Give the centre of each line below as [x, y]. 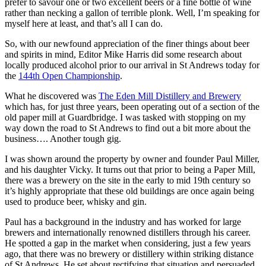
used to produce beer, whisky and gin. [76, 202]
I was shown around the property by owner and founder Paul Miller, [132, 159]
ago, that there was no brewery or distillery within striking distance [129, 254]
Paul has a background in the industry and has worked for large [123, 222]
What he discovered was [52, 96]
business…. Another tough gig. [63, 139]
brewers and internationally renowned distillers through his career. [128, 233]
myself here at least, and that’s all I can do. [84, 24]
